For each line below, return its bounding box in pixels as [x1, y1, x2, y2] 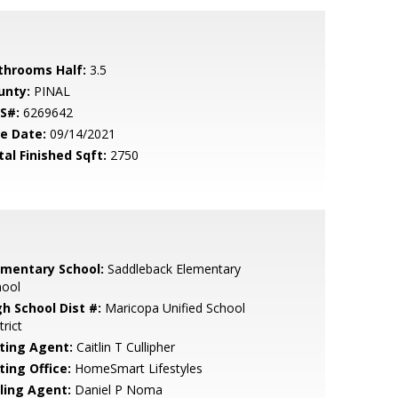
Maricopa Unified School [100, 299, 245, 316]
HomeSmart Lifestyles [70, 360, 203, 377]
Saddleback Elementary [103, 260, 241, 277]
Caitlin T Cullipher [72, 338, 175, 355]
